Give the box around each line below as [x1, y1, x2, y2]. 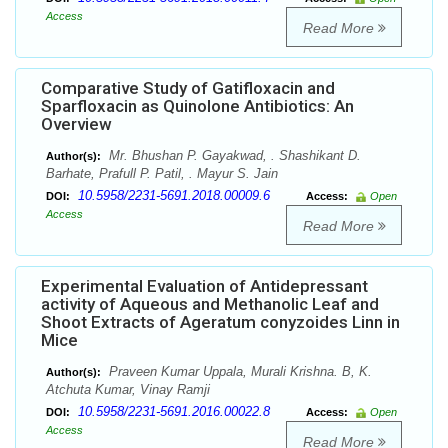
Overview [41, 114, 112, 135]
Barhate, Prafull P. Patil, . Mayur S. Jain [46, 166, 278, 182]
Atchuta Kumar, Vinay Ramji [46, 382, 210, 398]
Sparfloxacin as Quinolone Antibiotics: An [41, 96, 354, 117]
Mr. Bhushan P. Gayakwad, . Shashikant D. [105, 148, 361, 164]
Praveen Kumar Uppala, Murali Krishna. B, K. [105, 364, 372, 380]
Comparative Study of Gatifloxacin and [41, 78, 335, 99]
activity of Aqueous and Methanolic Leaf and [41, 294, 379, 315]
